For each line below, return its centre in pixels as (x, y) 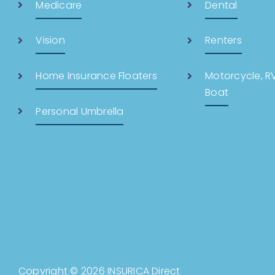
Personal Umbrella (80, 111)
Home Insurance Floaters (96, 76)
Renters (223, 41)
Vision (50, 41)
